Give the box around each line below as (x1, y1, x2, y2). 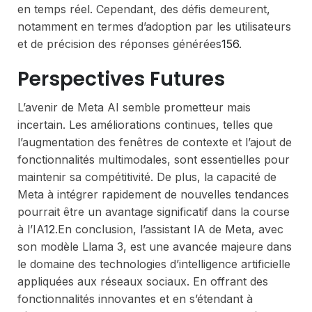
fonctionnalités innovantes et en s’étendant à (17, 291, 253, 306)
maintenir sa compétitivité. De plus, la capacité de (17, 169, 276, 184)
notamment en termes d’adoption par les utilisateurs (17, 19, 291, 33)
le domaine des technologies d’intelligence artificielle (17, 256, 290, 271)
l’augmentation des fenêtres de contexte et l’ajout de (17, 134, 292, 149)
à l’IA (17, 221, 44, 236)
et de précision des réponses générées (17, 36, 221, 51)
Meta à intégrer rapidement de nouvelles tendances (17, 187, 289, 201)
